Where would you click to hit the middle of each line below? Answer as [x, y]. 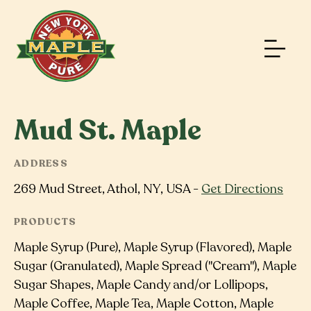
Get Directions [242, 188]
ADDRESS [41, 163]
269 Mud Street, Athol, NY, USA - [108, 188]
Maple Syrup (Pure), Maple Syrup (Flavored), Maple [153, 247]
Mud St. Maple [108, 131]
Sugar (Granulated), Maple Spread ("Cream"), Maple [155, 266]
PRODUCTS [45, 221]
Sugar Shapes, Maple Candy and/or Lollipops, [141, 284]
